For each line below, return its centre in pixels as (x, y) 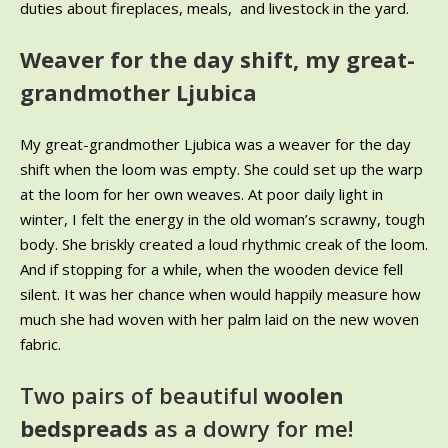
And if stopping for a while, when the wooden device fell (211, 268)
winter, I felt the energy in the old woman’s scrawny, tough (222, 218)
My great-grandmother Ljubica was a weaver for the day (215, 143)
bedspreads (84, 428)
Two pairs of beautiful (142, 395)
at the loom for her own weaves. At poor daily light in (201, 193)
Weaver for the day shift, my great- (217, 59)
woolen (304, 395)
